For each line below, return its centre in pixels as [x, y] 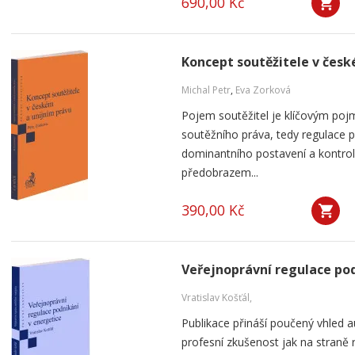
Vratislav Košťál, [217, 298]
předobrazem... [220, 172]
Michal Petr [206, 90]
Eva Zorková [263, 90]
